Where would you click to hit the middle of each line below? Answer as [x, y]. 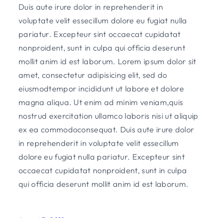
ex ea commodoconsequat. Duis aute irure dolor [107, 130]
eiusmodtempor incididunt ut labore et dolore [101, 89]
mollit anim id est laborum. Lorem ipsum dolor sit [108, 62]
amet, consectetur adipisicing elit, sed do [93, 75]
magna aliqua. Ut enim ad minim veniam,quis [101, 102]
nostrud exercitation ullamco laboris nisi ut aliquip [109, 116]
